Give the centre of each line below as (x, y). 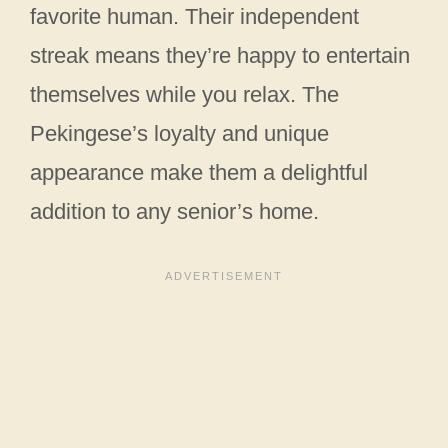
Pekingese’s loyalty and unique (179, 134)
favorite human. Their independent (194, 17)
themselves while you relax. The (184, 95)
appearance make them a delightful (199, 173)
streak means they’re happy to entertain (220, 56)
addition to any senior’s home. (174, 212)
